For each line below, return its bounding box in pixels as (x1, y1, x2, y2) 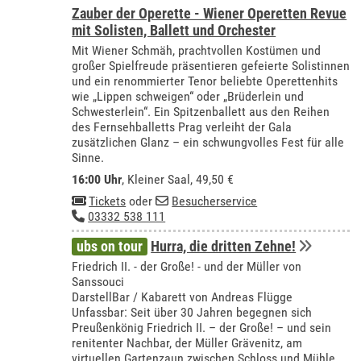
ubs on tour (77, 238, 143, 255)
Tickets (89, 193, 127, 210)
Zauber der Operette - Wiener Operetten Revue (72, 5, 347, 23)
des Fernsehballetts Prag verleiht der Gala (72, 119, 293, 135)
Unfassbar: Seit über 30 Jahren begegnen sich (72, 305, 313, 321)
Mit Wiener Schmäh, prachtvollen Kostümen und (72, 43, 322, 59)
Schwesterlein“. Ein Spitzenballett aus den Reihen (72, 104, 330, 120)
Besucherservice (172, 193, 258, 210)
